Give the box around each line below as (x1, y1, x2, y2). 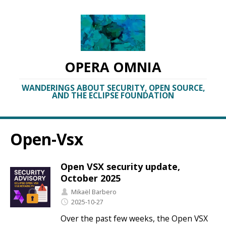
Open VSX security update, (61, 160, 180, 173)
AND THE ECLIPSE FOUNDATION (52, 90, 174, 101)
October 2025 (61, 172, 121, 184)
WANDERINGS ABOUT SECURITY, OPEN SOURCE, (21, 82, 205, 94)
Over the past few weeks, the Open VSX (61, 213, 208, 224)
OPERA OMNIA (65, 58, 161, 77)
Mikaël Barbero (71, 187, 117, 196)
